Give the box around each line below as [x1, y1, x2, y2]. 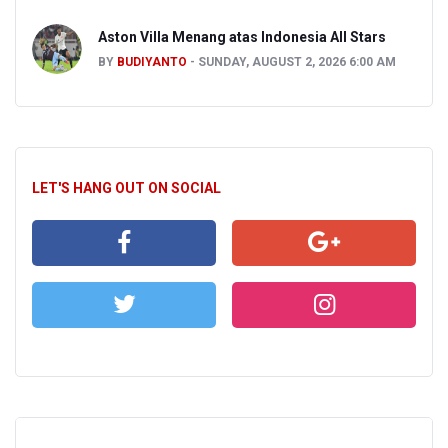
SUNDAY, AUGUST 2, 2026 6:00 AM [198, 54, 396, 69]
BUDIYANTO [117, 54, 187, 69]
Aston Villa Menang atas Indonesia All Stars [98, 28, 386, 45]
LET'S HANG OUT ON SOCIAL [32, 179, 221, 196]
